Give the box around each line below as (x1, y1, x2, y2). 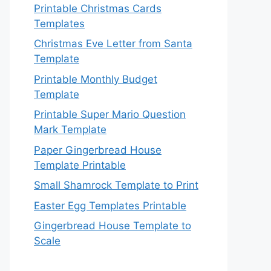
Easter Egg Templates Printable (34, 199, 186, 212)
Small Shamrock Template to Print (34, 179, 198, 191)
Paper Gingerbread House (34, 143, 162, 156)
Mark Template (34, 123, 106, 135)
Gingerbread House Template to (34, 220, 191, 232)
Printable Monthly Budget (34, 73, 157, 85)
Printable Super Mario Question (34, 108, 186, 120)
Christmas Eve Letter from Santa (34, 38, 192, 50)
